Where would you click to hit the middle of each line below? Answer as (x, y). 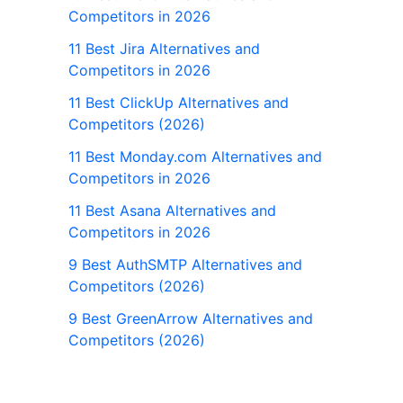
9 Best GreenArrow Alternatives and (191, 319)
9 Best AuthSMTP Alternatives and (185, 265)
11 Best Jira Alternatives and (164, 49)
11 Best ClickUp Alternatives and (179, 103)
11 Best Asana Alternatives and (172, 211)
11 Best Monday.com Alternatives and (195, 157)
